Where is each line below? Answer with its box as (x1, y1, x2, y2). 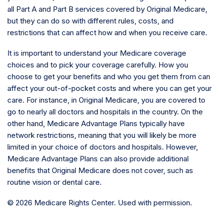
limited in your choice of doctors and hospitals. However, (7, 142, 198, 152)
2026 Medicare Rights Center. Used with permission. (16, 198, 192, 208)
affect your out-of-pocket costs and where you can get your (7, 84, 212, 93)
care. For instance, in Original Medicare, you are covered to (7, 95, 205, 105)
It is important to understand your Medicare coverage (7, 48, 186, 58)
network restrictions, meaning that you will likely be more (7, 131, 197, 140)
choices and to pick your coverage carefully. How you (7, 60, 188, 70)
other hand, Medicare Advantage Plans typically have (7, 119, 185, 129)
